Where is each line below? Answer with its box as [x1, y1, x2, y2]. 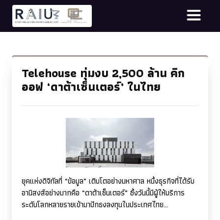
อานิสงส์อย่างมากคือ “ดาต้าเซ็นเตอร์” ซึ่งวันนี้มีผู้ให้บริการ [22, 187, 185, 199]
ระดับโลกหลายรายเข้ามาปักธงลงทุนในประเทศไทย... [22, 198, 168, 211]
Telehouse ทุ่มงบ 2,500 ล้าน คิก [22, 63, 185, 82]
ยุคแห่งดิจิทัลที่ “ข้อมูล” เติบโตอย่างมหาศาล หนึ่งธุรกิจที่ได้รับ [22, 175, 194, 188]
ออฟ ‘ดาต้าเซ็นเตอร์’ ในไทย [22, 77, 161, 96]
